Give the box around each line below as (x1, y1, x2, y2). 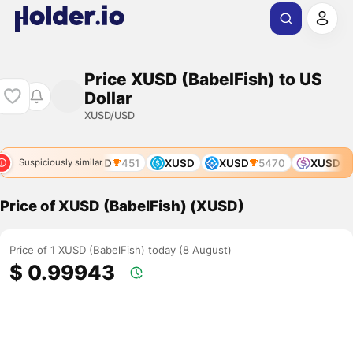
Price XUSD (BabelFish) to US (84, 69, 322, 89)
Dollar (84, 87, 132, 108)
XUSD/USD (84, 109, 135, 121)
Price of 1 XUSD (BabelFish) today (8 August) (9, 243, 232, 257)
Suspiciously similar (18, 157, 102, 169)
